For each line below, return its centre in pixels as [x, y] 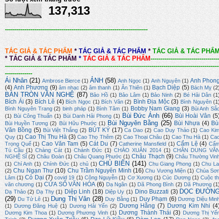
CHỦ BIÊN [114, 164]
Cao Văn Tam [60, 144]
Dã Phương [198, 185]
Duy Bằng [117, 199]
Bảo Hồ [99, 95]
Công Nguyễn [101, 178]
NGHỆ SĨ [16, 157]
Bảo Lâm [129, 95]
